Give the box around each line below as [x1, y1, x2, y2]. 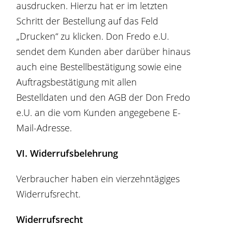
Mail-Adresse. [16, 122, 72, 134]
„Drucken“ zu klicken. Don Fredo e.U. [16, 30, 169, 42]
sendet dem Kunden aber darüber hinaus [16, 45, 191, 58]
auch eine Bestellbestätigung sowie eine [16, 61, 182, 73]
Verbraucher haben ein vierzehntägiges [16, 173, 180, 185]
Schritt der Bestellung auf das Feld [16, 15, 159, 27]
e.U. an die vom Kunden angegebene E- [16, 106, 181, 119]
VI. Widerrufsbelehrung [16, 147, 119, 159]
